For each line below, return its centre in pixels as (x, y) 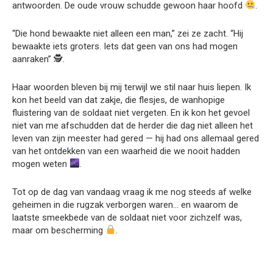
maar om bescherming (59, 230)
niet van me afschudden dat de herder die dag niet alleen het (133, 125)
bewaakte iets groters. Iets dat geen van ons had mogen (125, 46)
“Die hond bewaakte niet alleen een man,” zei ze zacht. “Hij (128, 33)
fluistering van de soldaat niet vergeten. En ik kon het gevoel (131, 112)
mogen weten (41, 164)
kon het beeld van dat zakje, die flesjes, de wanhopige (119, 100)
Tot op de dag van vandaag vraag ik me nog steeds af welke (132, 192)
